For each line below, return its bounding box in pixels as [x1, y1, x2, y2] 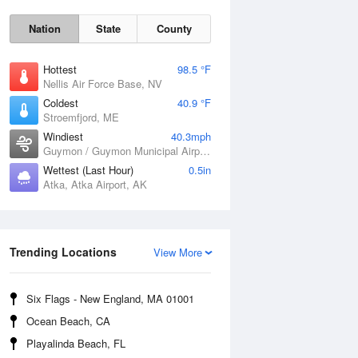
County [156, 21, 192, 36]
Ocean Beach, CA [26, 313, 110, 328]
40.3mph [171, 129, 211, 144]
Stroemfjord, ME [43, 109, 119, 125]
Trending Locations [10, 244, 117, 260]
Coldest [43, 95, 78, 110]
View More [153, 245, 202, 260]
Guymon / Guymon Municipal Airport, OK [200, 143, 210, 158]
